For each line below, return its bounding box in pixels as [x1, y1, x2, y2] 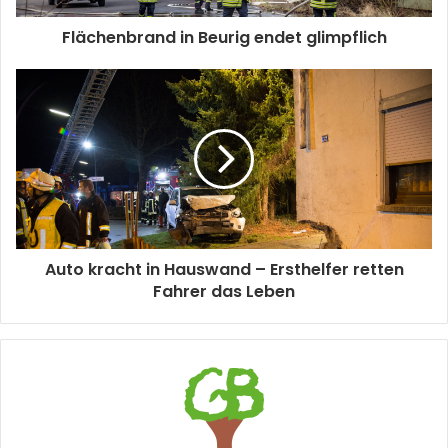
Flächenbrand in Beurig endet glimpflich [61, 26, 387, 50]
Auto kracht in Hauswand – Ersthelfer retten [44, 258, 404, 282]
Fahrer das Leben [153, 280, 295, 304]
